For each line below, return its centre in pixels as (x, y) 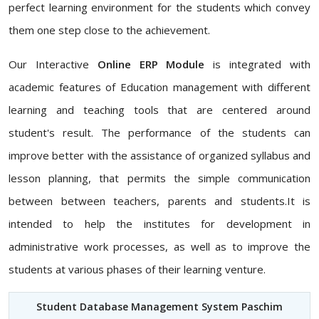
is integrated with (258, 64)
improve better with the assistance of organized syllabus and (159, 155)
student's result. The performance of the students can (159, 132)
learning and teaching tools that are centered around (159, 109)
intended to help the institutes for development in (159, 223)
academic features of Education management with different (159, 87)
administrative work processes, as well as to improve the (159, 246)
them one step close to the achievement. (109, 30)
